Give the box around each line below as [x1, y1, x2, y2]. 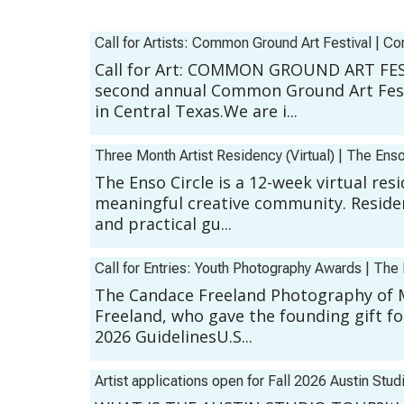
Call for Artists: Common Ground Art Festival [95, 34, 372, 52]
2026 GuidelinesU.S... [95, 326, 252, 348]
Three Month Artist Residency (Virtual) [95, 147, 335, 165]
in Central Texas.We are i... [95, 100, 298, 123]
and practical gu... [95, 213, 232, 235]
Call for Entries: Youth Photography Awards [95, 260, 362, 278]
